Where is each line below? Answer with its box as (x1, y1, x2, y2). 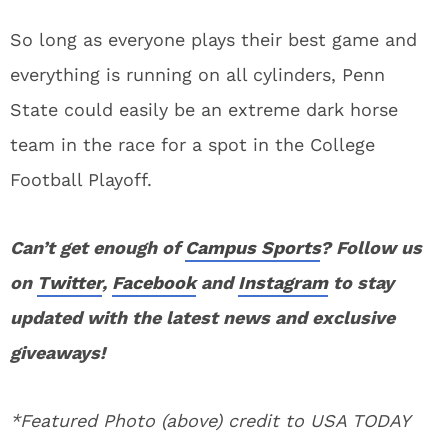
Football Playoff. (10, 169, 152, 190)
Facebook (112, 272, 196, 293)
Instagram (238, 272, 328, 293)
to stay (328, 272, 394, 293)
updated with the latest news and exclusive (10, 307, 395, 328)
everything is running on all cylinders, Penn (10, 64, 385, 85)
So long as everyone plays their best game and (10, 29, 417, 50)
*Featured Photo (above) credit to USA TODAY (10, 410, 409, 431)
